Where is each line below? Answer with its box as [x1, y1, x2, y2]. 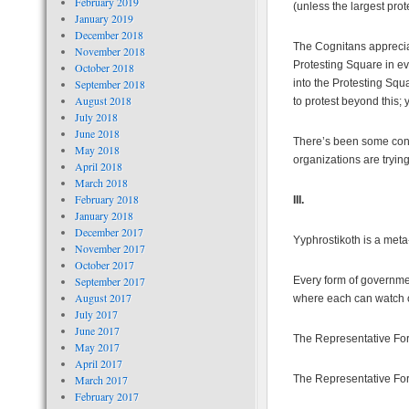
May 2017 [74, 340, 120, 354]
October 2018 [74, 60, 134, 75]
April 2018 [74, 159, 122, 173]
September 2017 [74, 274, 145, 288]
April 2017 [74, 356, 122, 371]
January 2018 [74, 208, 133, 223]
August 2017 [74, 290, 131, 305]
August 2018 [74, 93, 131, 108]
